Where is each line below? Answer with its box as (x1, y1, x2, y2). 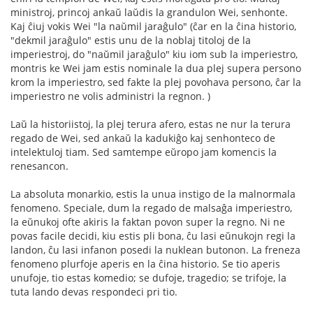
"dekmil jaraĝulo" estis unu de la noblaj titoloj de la (10, 33, 251, 47)
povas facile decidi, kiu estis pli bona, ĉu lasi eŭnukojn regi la (10, 228, 296, 242)
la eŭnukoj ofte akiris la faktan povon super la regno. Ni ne (10, 214, 285, 228)
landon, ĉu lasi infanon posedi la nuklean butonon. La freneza (10, 242, 300, 256)
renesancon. (10, 159, 68, 173)
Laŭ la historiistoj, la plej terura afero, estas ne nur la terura (10, 117, 291, 131)
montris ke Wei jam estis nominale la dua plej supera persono (10, 61, 301, 75)
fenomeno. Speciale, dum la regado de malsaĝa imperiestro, (10, 201, 292, 214)
